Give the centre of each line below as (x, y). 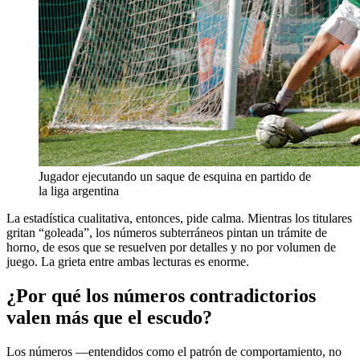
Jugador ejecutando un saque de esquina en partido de (175, 177)
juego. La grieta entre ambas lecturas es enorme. (128, 262)
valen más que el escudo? (109, 318)
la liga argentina (79, 191)
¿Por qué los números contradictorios (161, 296)
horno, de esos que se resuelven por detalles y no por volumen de (171, 247)
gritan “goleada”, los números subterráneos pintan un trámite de (167, 233)
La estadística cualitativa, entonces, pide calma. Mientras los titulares (179, 219)
